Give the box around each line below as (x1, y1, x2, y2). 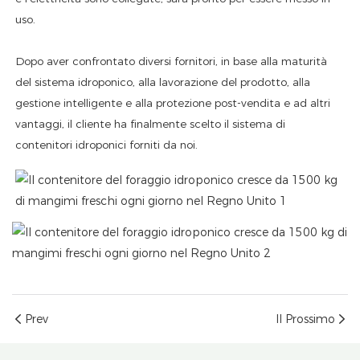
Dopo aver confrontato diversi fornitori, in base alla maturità (15, 55, 328, 68)
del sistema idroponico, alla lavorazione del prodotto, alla (15, 76, 311, 89)
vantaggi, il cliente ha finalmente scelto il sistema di (15, 117, 286, 131)
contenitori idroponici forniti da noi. (15, 138, 198, 152)
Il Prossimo (276, 312, 335, 327)
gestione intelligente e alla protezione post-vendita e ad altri (15, 96, 331, 110)
